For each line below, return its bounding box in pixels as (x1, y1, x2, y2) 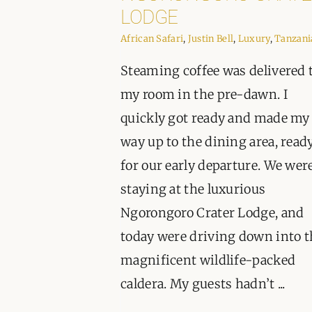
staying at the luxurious (120, 181, 266, 198)
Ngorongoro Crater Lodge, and (120, 205, 304, 221)
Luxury (237, 33, 270, 45)
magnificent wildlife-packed (120, 252, 296, 269)
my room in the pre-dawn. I (120, 86, 288, 103)
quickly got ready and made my (120, 110, 310, 127)
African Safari (120, 33, 184, 45)
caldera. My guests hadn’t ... (120, 276, 286, 292)
